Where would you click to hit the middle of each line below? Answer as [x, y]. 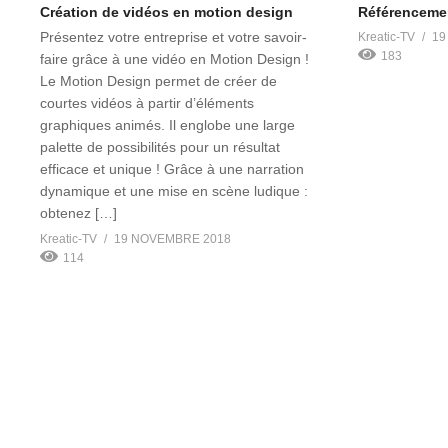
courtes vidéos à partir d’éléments [147, 102]
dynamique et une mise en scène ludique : [174, 190]
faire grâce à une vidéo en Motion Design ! [174, 58]
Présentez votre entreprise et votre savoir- [173, 36]
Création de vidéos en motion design [166, 11]
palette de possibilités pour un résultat [160, 146]
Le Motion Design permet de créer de [158, 80]
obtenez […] [78, 212]
